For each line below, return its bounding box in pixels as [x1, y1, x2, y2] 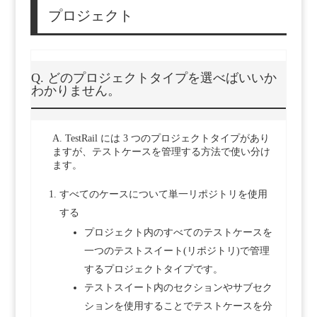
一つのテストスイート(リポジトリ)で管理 [83, 246, 270, 257]
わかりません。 [30, 83, 120, 98]
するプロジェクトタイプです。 [83, 264, 223, 275]
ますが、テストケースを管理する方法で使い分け [52, 146, 270, 158]
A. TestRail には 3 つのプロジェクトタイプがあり [52, 133, 270, 144]
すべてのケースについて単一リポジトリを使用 [59, 189, 267, 200]
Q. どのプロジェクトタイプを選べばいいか [30, 71, 277, 86]
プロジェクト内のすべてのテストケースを [83, 227, 272, 238]
